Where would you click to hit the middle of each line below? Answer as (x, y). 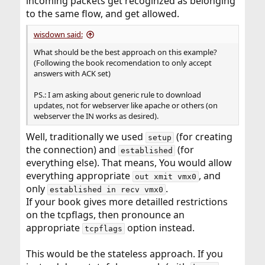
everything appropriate (79, 176)
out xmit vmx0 (165, 177)
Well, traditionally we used (85, 137)
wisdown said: (58, 35)
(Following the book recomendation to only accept (122, 63)
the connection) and (72, 150)
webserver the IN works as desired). (96, 116)
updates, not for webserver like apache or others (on (125, 106)
